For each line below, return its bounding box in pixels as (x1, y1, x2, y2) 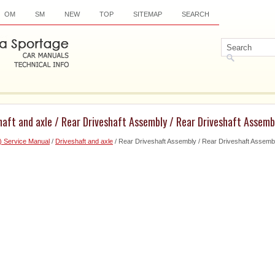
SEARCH (182, 10, 209, 18)
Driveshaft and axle (55, 137, 113, 145)
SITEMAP (133, 10, 162, 18)
